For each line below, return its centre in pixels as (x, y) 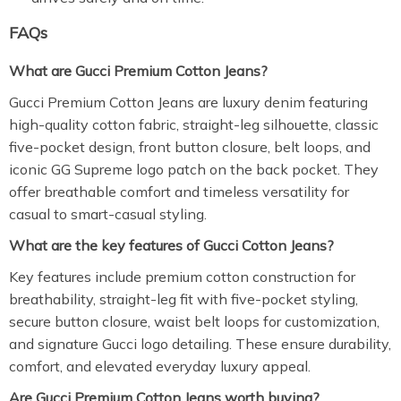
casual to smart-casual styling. (108, 214)
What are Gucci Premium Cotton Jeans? (138, 71)
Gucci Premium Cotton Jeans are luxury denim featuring (188, 102)
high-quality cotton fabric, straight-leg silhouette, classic (194, 124)
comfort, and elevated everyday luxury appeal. (160, 366)
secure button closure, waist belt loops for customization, (194, 321)
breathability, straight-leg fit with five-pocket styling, (183, 299)
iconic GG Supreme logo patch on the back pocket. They (194, 169)
